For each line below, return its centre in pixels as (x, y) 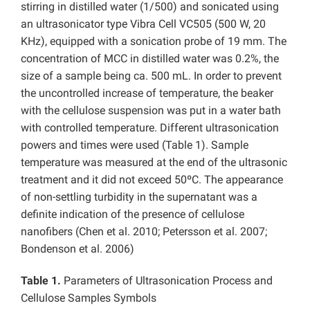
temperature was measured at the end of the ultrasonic (154, 163)
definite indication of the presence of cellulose (133, 215)
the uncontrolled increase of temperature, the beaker (147, 93)
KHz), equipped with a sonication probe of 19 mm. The (154, 42)
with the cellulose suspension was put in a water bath (151, 111)
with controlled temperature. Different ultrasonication (150, 128)
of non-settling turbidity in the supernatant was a (139, 197)
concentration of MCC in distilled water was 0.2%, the (150, 59)
